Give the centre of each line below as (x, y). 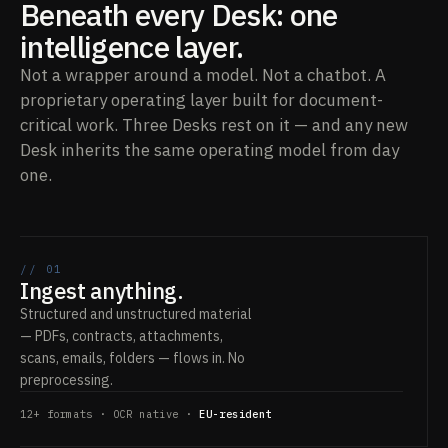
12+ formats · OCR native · (110, 413)
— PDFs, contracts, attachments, (121, 335)
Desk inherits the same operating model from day (209, 149)
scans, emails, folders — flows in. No (132, 357)
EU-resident (235, 413)
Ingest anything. (102, 290)
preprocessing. (66, 379)
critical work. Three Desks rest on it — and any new (214, 124)
